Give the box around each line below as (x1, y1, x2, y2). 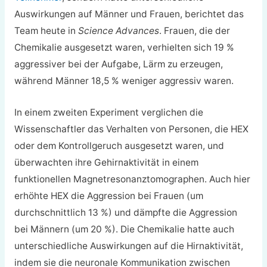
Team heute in (14, 25, 78, 37)
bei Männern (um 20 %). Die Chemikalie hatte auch (14, 223, 234, 235)
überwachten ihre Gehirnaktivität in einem (14, 157, 198, 169)
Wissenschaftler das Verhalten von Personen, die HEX (14, 123, 249, 135)
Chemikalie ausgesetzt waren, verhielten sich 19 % (14, 42, 234, 54)
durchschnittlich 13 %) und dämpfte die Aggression (14, 207, 237, 219)
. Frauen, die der (159, 25, 230, 37)
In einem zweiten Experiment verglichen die (14, 107, 203, 119)
